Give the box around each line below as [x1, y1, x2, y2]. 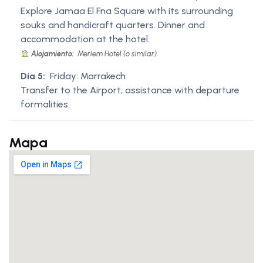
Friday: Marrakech [50, 70, 126, 82]
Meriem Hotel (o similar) [75, 49, 157, 58]
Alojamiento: [31, 49, 74, 58]
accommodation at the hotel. [21, 33, 150, 45]
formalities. [21, 98, 70, 110]
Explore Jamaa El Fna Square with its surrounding [21, 5, 233, 16]
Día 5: [21, 70, 45, 82]
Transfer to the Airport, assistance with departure [21, 84, 240, 96]
